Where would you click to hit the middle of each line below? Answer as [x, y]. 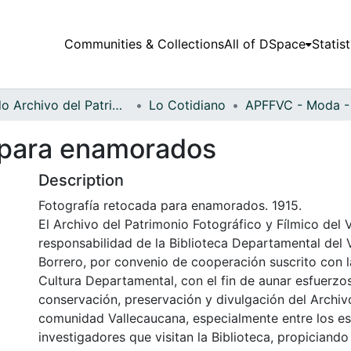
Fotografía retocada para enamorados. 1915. [170, 205]
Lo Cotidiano [187, 105]
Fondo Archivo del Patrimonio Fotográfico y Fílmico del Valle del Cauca [117, 105]
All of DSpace [264, 44]
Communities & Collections [144, 44]
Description [81, 180]
